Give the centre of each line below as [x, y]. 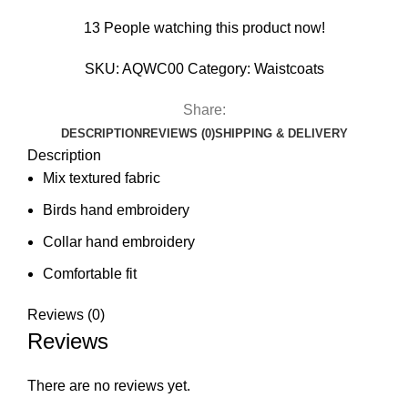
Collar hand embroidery [119, 242]
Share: [204, 110]
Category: [219, 69]
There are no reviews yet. [109, 386]
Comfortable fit [90, 274]
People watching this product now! [214, 28]
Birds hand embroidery [116, 210]
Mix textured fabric [102, 178]
